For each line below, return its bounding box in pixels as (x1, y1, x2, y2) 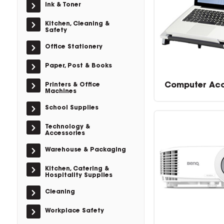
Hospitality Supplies (44, 172, 112, 178)
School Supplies (44, 105, 98, 111)
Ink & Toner (44, 2, 81, 8)
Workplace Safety (44, 208, 104, 214)
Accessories (44, 130, 85, 136)
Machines (44, 88, 76, 94)
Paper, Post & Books (44, 63, 112, 69)
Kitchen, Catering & (44, 166, 109, 172)
